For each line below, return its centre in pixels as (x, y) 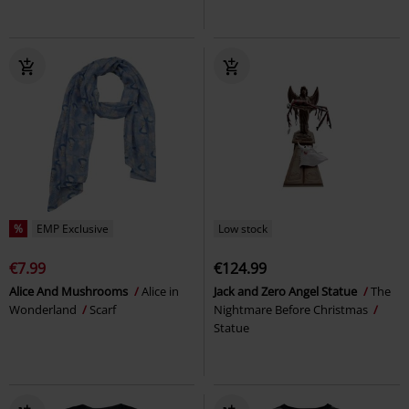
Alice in (160, 292)
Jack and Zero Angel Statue (287, 292)
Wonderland (44, 310)
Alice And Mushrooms (70, 292)
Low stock (243, 229)
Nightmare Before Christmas (292, 310)
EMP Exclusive (73, 229)
